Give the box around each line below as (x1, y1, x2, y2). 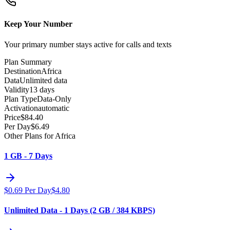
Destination (4, 66, 41, 75)
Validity (4, 85, 29, 94)
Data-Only (37, 94, 71, 103)
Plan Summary (4, 57, 52, 66)
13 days (29, 85, 54, 94)
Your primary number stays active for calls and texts (4, 40, 171, 49)
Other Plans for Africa (4, 131, 75, 140)
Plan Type (4, 94, 37, 103)
